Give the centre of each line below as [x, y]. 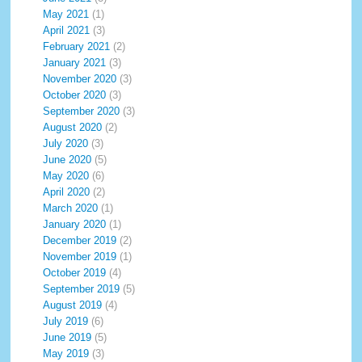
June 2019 [67, 337]
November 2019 [80, 257]
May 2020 [66, 176]
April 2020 [67, 192]
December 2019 [80, 240]
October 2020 [75, 95]
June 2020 [67, 160]
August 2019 [73, 305]
